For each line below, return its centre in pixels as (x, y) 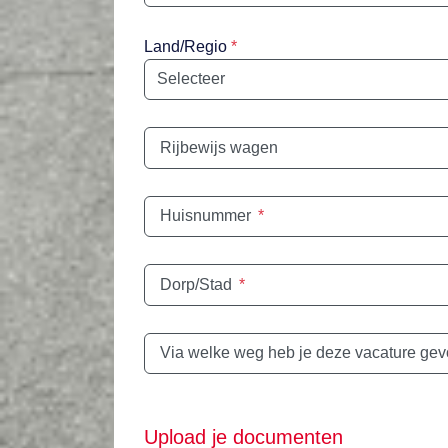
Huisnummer (205, 216)
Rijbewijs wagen (219, 147)
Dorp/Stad (196, 284)
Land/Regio (185, 46)
